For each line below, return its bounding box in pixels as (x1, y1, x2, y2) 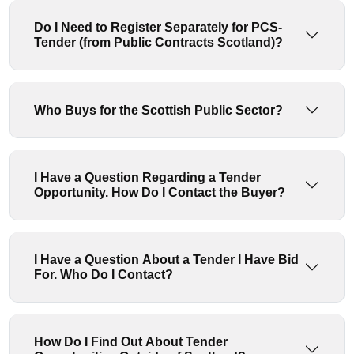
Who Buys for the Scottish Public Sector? (34, 103, 283, 117)
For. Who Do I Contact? (60, 268, 173, 281)
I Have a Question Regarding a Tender (34, 171, 261, 184)
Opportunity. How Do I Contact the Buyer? (111, 186, 285, 199)
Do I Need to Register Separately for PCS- (34, 21, 282, 34)
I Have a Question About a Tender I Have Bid (34, 253, 299, 266)
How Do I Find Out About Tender (34, 335, 228, 348)
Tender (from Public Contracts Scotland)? (34, 36, 283, 49)
